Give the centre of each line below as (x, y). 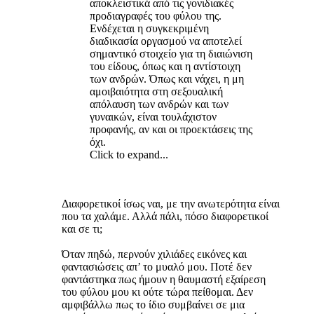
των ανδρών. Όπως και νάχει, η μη (167, 78)
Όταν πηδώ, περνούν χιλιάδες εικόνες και (154, 254)
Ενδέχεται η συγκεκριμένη (149, 28)
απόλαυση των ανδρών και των (159, 104)
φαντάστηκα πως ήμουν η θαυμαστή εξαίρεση (164, 279)
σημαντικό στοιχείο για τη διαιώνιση (171, 53)
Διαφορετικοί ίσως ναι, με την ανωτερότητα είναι (171, 203)
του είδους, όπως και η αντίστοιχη (165, 66)
